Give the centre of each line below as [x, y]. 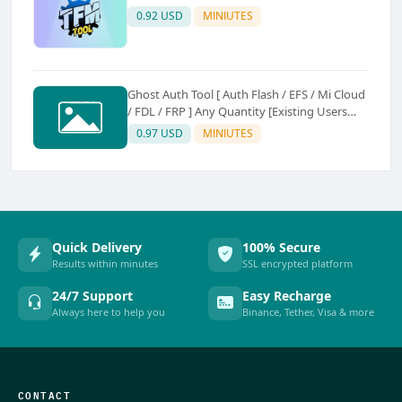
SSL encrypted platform [297, 264]
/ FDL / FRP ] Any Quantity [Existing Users [237, 111]
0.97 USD [159, 133]
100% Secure [281, 248]
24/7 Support [92, 296]
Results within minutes [105, 264]
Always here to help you [109, 312]
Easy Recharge [287, 296]
